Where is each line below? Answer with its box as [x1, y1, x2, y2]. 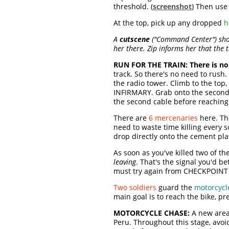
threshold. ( [113, 2, 153, 12]
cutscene [120, 34, 150, 44]
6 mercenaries [149, 113, 198, 123]
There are [113, 113, 149, 123]
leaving [113, 157, 136, 167]
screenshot [153, 2, 192, 12]
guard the [156, 182, 194, 193]
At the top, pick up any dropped [113, 18, 224, 28]
